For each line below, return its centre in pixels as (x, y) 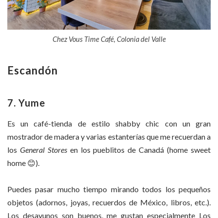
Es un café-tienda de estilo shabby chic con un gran (109, 123)
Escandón (33, 70)
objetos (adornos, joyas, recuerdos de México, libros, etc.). (109, 202)
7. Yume (26, 102)
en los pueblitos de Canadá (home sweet (139, 149)
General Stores (42, 149)
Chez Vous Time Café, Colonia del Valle (109, 39)
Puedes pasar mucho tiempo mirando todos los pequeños (109, 189)
